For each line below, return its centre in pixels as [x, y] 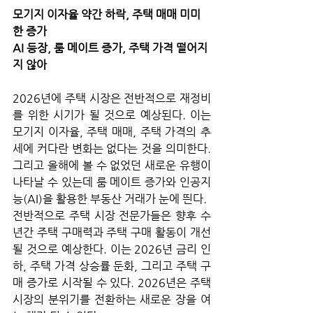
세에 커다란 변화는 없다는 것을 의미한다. [112, 148]
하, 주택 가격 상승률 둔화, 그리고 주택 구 [112, 265]
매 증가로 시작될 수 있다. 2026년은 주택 [112, 282]
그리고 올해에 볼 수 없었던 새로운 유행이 [112, 165]
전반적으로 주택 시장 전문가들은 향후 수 [112, 215]
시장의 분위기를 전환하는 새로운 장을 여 [112, 299]
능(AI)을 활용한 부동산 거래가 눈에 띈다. [110, 198]
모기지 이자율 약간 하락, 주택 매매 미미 [107, 14]
